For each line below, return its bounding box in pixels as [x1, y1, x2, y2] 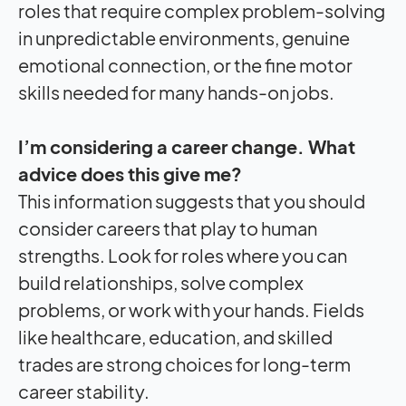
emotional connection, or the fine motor [18, 53, 353, 77]
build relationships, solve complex [18, 271, 304, 295]
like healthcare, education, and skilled [18, 325, 333, 349]
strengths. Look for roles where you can [18, 244, 347, 267]
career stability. [18, 380, 150, 403]
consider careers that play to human [18, 217, 317, 240]
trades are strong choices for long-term [18, 353, 351, 376]
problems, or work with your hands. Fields [18, 298, 364, 322]
